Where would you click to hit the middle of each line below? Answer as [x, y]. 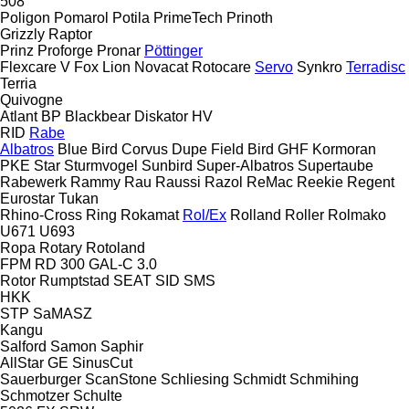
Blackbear [98, 116]
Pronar [119, 50]
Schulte [98, 395]
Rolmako [357, 215]
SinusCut [102, 362]
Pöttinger [173, 50]
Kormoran [344, 149]
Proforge [65, 50]
